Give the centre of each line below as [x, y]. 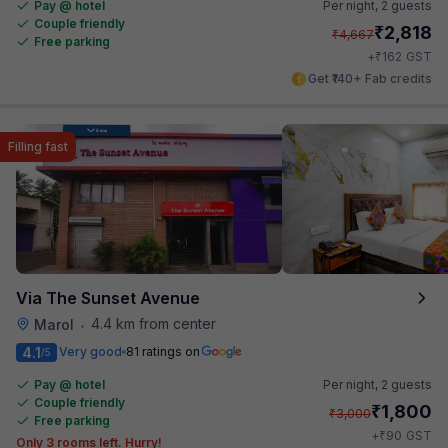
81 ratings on [163, 351]
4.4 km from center [153, 323]
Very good [90, 351]
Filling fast [38, 146]
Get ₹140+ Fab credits [370, 78]
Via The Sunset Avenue [108, 297]
